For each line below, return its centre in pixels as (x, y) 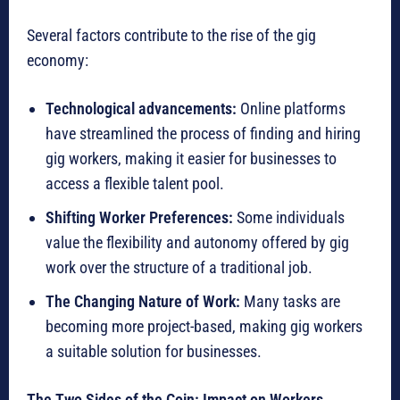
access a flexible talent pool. (135, 184)
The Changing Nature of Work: (143, 302)
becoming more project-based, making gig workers (204, 327)
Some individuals (289, 218)
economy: (58, 61)
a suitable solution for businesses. (154, 352)
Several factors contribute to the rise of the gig (171, 36)
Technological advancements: (141, 109)
